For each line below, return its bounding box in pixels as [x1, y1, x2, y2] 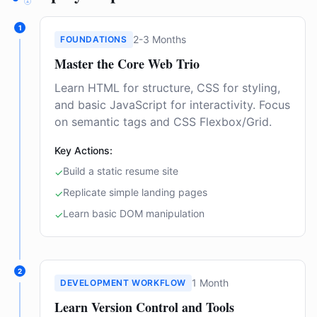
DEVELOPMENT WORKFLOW [60, 277, 186, 288]
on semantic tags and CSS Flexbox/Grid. [54, 115, 272, 129]
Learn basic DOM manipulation [63, 207, 204, 219]
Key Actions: [54, 144, 113, 156]
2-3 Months [132, 33, 186, 45]
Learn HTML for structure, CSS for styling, [54, 81, 280, 95]
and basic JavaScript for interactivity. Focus [54, 98, 290, 112]
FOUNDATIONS [60, 34, 127, 45]
